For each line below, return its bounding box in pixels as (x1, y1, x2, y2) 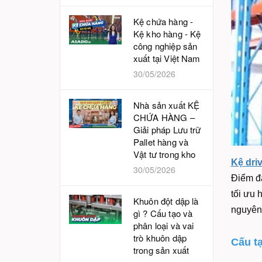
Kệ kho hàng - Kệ (133, 27, 201, 40)
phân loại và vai (133, 219, 194, 232)
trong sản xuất (133, 244, 189, 256)
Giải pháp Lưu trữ (133, 123, 201, 136)
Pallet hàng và (133, 136, 189, 148)
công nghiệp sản (133, 40, 198, 52)
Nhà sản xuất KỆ (133, 99, 200, 111)
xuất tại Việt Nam (133, 52, 201, 64)
